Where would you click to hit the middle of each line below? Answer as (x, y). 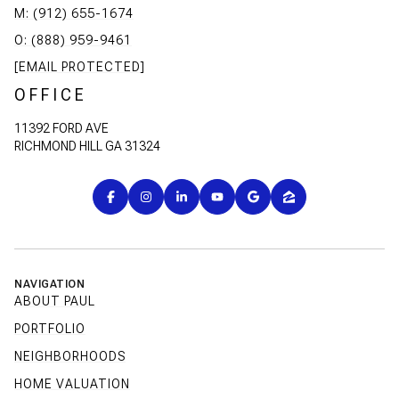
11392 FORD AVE (61, 129)
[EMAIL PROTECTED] (80, 67)
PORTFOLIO (50, 329)
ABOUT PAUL (55, 301)
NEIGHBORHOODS (70, 357)
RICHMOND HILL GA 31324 (87, 147)
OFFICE (51, 95)
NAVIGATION (49, 285)
